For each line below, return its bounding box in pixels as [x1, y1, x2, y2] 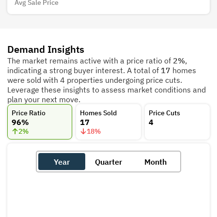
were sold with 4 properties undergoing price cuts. [7, 75, 182, 85]
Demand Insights [7, 43, 84, 56]
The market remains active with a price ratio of [7, 56, 173, 66]
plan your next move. [7, 94, 80, 105]
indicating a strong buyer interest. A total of [7, 65, 161, 76]
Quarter [95, 156, 122, 167]
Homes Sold [80, 108, 117, 117]
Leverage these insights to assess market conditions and [7, 85, 206, 95]
